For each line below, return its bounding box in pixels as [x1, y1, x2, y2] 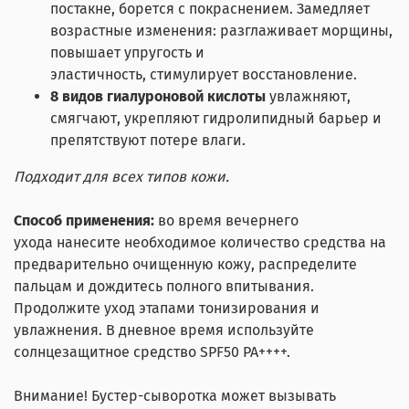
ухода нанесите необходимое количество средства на [14, 233, 386, 251]
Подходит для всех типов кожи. [14, 167, 229, 185]
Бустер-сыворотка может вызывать [91, 386, 336, 404]
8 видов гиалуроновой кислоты [50, 87, 269, 105]
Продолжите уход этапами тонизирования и [14, 299, 320, 317]
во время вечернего [158, 211, 299, 229]
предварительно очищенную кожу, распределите [14, 255, 357, 273]
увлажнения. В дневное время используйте [14, 320, 314, 339]
